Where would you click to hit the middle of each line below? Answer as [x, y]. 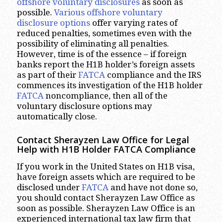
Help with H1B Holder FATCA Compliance [106, 149]
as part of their [47, 75]
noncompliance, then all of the [105, 96]
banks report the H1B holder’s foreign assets [106, 65]
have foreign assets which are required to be [106, 177]
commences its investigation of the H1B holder [110, 85]
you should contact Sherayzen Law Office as [106, 197]
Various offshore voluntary [108, 13]
